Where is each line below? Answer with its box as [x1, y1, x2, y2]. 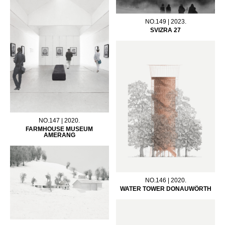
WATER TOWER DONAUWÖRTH [120, 185, 211, 193]
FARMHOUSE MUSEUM [26, 125, 93, 133]
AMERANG [43, 131, 75, 139]
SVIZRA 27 [150, 27, 181, 34]
